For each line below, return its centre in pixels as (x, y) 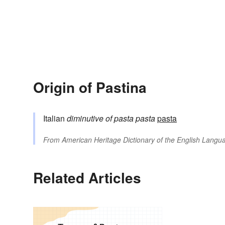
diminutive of (89, 119)
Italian (55, 119)
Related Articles (87, 178)
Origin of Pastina (90, 87)
